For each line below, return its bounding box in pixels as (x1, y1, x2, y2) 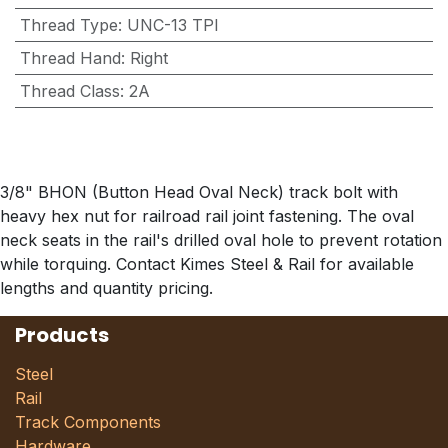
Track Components (15, 412, 161, 432)
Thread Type (19, 15, 118, 35)
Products (15, 321, 109, 349)
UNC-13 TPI (126, 15, 219, 35)
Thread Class (19, 81, 120, 101)
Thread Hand (19, 48, 121, 68)
